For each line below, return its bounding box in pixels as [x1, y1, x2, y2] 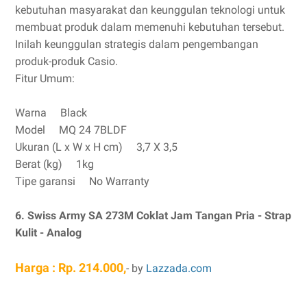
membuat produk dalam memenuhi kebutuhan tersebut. [15, 21, 284, 34]
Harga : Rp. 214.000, [15, 260, 126, 275]
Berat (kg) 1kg [15, 158, 94, 171]
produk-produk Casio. [15, 55, 118, 68]
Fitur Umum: [15, 72, 75, 85]
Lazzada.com [146, 262, 214, 275]
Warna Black [15, 106, 87, 119]
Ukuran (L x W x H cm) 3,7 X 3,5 [15, 140, 177, 153]
